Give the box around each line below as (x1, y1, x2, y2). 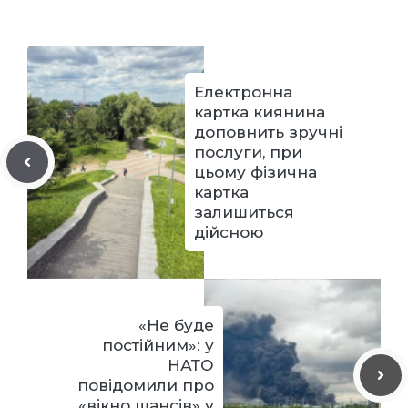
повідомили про (77, 376, 214, 394)
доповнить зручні (194, 123, 342, 141)
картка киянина (194, 103, 325, 121)
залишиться (194, 203, 294, 221)
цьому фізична (194, 163, 317, 181)
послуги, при (194, 143, 302, 161)
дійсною (194, 223, 263, 241)
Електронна (194, 83, 292, 101)
